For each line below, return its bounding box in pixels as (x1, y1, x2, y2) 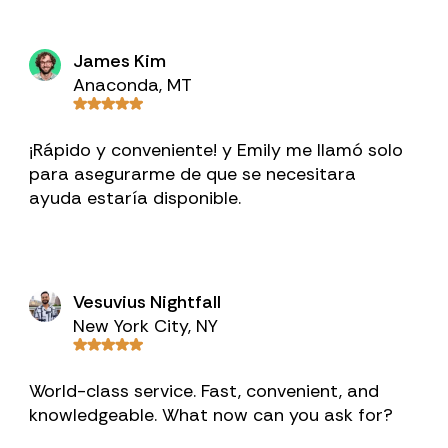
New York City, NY (73, 314, 219, 338)
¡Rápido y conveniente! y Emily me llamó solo (29, 138, 404, 162)
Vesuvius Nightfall (73, 290, 222, 314)
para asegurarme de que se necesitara (29, 162, 357, 186)
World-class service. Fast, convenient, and (29, 379, 380, 403)
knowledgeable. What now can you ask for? (29, 403, 394, 427)
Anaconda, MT (73, 73, 193, 97)
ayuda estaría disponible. (29, 186, 242, 210)
